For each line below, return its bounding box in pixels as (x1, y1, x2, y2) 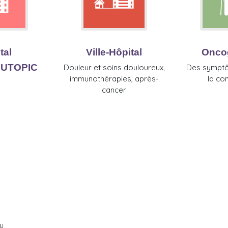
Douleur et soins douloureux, (63, 63, 165, 73)
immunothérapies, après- (69, 74, 159, 84)
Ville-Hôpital (86, 47, 142, 58)
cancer (102, 85, 126, 95)
